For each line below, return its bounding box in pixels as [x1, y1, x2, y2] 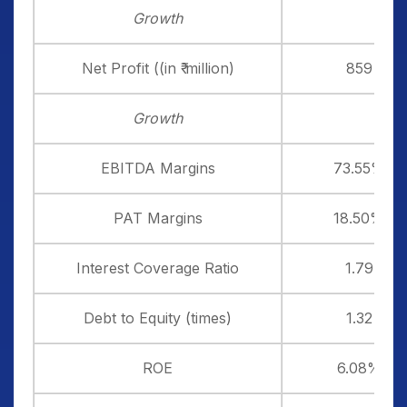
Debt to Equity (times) [84, 309, 232, 327]
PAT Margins [113, 209, 203, 227]
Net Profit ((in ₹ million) [81, 59, 234, 77]
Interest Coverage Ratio [76, 259, 239, 277]
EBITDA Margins [100, 159, 215, 177]
